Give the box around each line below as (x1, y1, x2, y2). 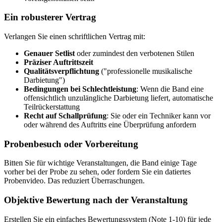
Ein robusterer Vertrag (4, 12, 96, 23)
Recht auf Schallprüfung (24, 111, 107, 120)
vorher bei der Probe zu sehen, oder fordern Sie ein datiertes (4, 167, 191, 176)
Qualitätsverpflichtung (24, 67, 99, 75)
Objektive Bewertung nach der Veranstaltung (4, 195, 188, 206)
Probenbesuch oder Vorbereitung (4, 138, 138, 149)
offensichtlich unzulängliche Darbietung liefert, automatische (24, 94, 213, 102)
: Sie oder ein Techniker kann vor (107, 111, 211, 120)
